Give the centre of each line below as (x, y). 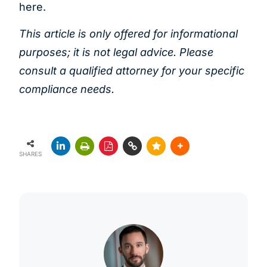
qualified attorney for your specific (157, 71)
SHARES (30, 153)
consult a (43, 71)
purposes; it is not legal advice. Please (116, 52)
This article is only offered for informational (128, 34)
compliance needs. (67, 89)
